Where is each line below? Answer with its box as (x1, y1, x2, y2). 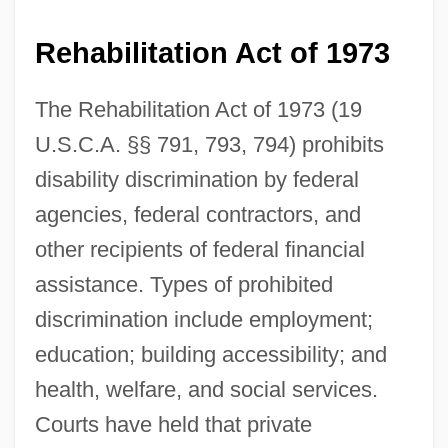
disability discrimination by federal (34, 167, 359, 193)
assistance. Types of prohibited (34, 272, 333, 298)
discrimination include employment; (34, 307, 373, 333)
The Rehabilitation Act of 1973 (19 (34, 97, 362, 123)
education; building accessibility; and (34, 342, 387, 368)
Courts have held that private (34, 412, 312, 438)
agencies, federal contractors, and (34, 202, 361, 228)
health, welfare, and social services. (34, 377, 378, 403)
